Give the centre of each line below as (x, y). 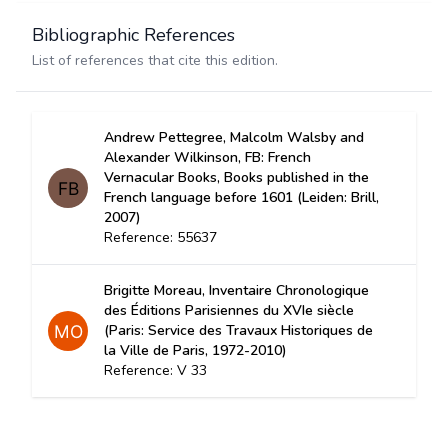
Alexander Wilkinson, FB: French (207, 157)
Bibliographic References (133, 35)
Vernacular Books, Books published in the (236, 177)
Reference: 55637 (160, 237)
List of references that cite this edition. (155, 60)
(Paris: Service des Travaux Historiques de (238, 330)
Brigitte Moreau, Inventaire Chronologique (236, 290)
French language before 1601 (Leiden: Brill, (241, 197)
